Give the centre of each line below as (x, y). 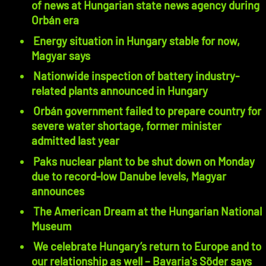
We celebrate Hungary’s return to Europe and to (148, 246)
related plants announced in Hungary (120, 90)
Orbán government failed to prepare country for (148, 111)
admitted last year (76, 141)
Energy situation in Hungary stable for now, (137, 40)
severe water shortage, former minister (127, 126)
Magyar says (61, 55)
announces (58, 191)
